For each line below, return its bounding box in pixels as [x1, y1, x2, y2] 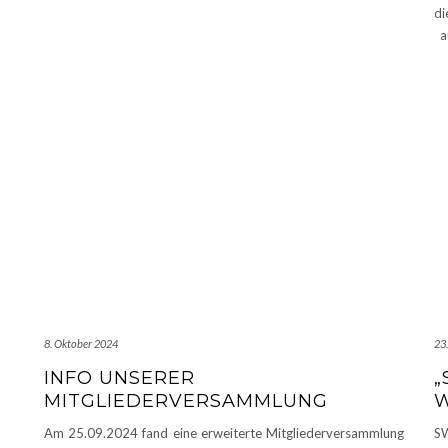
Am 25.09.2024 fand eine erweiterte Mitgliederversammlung [44, 424, 404, 441]
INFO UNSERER [44, 366, 195, 389]
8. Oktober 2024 [44, 336, 118, 350]
